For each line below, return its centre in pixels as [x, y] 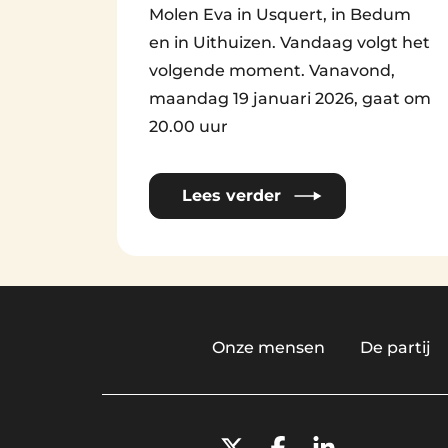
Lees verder [231, 196]
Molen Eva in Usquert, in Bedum [280, 15]
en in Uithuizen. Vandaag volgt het [289, 43]
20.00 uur [188, 127]
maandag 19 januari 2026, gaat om [290, 99]
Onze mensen [268, 348]
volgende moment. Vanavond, [272, 71]
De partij [395, 348]
